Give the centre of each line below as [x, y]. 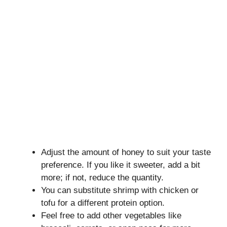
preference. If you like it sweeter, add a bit [121, 165]
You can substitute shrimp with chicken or [120, 190]
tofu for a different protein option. [103, 203]
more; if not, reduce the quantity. [102, 177]
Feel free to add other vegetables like [111, 215]
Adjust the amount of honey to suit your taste [126, 152]
